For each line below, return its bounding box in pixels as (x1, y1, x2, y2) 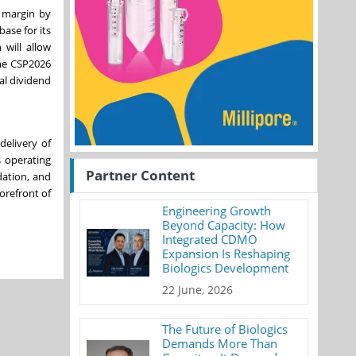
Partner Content (86, 166, 195, 184)
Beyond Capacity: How (162, 217, 286, 233)
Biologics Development (162, 260, 289, 276)
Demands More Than (162, 335, 278, 351)
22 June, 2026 (162, 282, 234, 297)
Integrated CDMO (162, 231, 258, 247)
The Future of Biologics (162, 321, 288, 337)
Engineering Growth (162, 203, 272, 219)
